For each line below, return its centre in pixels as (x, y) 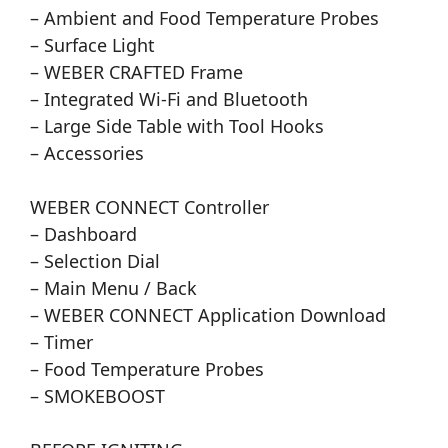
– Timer (61, 342)
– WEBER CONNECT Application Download (208, 315)
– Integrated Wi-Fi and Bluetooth (169, 99)
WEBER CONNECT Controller (149, 207)
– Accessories (87, 153)
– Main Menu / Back (113, 288)
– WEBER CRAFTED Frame (136, 72)
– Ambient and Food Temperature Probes (204, 18)
